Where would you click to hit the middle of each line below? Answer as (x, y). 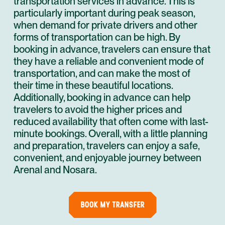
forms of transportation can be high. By (97, 37)
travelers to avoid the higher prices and (98, 109)
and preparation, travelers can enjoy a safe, (106, 146)
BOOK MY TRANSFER (113, 205)
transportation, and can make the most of (102, 73)
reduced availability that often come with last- (111, 122)
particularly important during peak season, (104, 13)
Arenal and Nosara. (55, 170)
